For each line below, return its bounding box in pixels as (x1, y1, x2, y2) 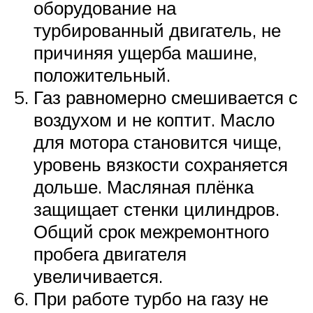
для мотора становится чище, (34, 130, 282, 153)
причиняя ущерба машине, (34, 41, 257, 64)
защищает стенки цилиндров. (34, 197, 279, 220)
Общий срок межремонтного (34, 219, 269, 242)
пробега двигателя (34, 242, 187, 265)
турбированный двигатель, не (34, 18, 281, 41)
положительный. (34, 63, 170, 86)
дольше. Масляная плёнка (34, 175, 254, 198)
